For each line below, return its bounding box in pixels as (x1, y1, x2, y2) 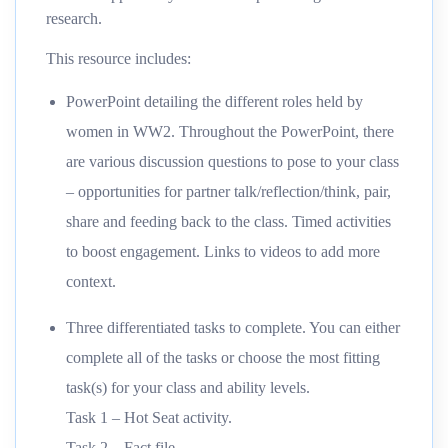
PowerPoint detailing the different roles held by (66, 92, 363, 110)
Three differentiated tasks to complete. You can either (66, 318, 400, 336)
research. (46, 9, 102, 27)
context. (66, 272, 116, 290)
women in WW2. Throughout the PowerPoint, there (66, 122, 394, 140)
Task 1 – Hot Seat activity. (66, 408, 232, 426)
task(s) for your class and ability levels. (66, 378, 310, 396)
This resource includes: (46, 49, 191, 67)
